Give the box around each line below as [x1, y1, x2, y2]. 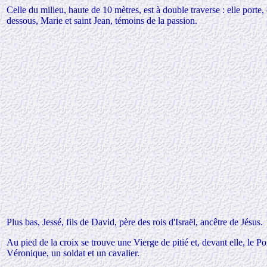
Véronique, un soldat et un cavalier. [7, 248, 139, 258]
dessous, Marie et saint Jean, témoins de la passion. [7, 15, 197, 26]
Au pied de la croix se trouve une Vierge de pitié [7, 237, 191, 247]
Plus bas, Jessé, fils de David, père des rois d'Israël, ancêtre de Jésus [7, 217, 260, 227]
